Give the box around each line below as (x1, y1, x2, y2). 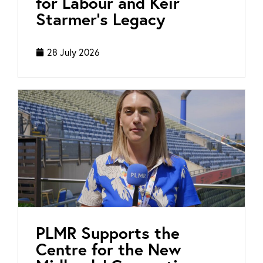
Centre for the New (36, 238, 181, 260)
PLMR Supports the (36, 221, 180, 244)
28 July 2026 (47, 46, 100, 58)
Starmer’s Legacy (36, 8, 166, 30)
